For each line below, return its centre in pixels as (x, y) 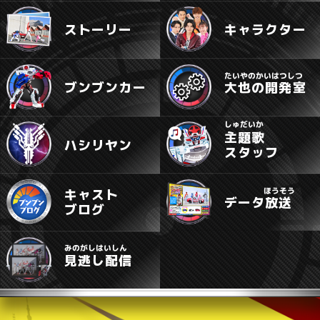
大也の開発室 (265, 87)
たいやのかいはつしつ (263, 75)
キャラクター (265, 29)
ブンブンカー (105, 87)
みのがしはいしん (95, 248)
